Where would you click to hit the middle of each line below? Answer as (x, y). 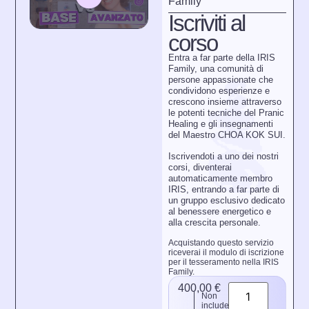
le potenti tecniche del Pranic (227, 113)
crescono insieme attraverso (225, 102)
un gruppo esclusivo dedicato (227, 200)
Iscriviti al (207, 23)
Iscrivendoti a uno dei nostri (224, 156)
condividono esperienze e (219, 91)
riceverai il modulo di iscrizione (227, 252)
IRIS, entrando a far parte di (224, 189)
